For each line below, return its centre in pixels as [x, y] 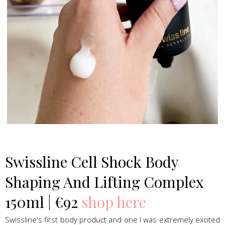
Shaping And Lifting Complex [104, 182]
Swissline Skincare [113, 133]
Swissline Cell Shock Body [92, 161]
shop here [114, 202]
